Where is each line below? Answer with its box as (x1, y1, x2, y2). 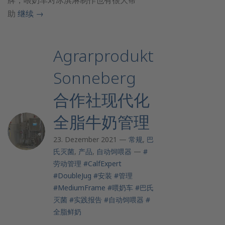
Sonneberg (53, 67, 136, 88)
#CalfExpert (83, 159, 122, 168)
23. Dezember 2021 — (53, 135, 129, 144)
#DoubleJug (53, 171, 91, 180)
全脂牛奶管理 (53, 111, 150, 133)
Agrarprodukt (53, 45, 154, 66)
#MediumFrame (53, 183, 105, 192)
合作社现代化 (53, 89, 150, 110)
